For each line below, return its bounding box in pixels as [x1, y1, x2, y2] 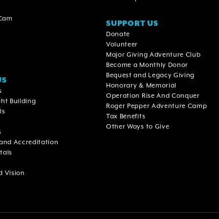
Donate [106, 30, 131, 38]
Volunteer [106, 40, 138, 48]
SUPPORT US [106, 19, 158, 27]
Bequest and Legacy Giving [106, 71, 195, 79]
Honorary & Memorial [106, 81, 176, 89]
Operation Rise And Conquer [106, 91, 200, 99]
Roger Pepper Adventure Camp [106, 102, 207, 109]
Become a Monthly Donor [106, 61, 188, 68]
